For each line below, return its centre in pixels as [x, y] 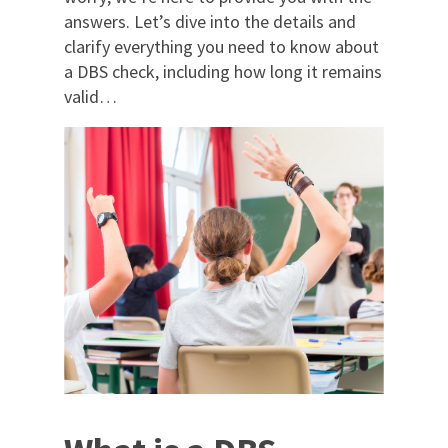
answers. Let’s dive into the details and [210, 21]
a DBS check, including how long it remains [223, 71]
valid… [90, 96]
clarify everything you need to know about [221, 46]
